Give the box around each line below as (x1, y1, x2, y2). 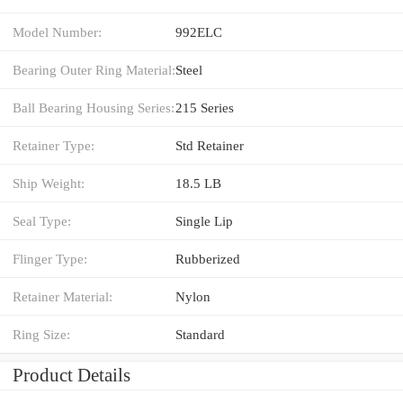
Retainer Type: (13, 137, 94, 153)
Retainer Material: (13, 288, 112, 304)
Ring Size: (13, 326, 70, 342)
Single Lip (175, 212, 233, 228)
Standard (175, 326, 225, 342)
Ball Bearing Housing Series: (13, 99, 175, 115)
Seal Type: (13, 212, 71, 228)
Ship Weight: (13, 175, 85, 191)
